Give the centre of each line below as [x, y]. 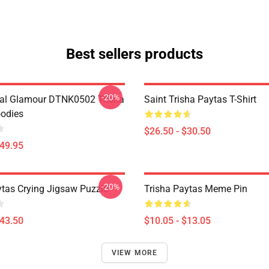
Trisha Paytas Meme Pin [196, 189]
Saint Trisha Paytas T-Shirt [200, 99]
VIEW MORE [134, 253]
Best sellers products [134, 54]
